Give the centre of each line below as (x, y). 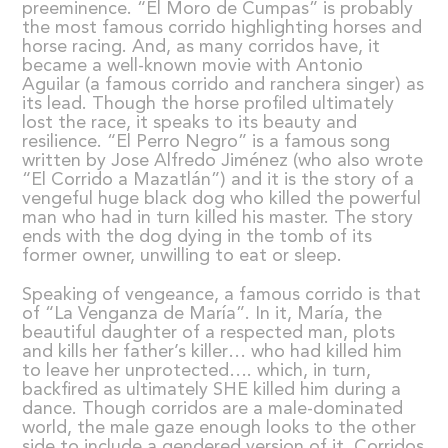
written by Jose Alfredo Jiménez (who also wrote (223, 160)
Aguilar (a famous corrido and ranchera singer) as (223, 84)
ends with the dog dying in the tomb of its (197, 236)
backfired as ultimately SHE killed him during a (212, 389)
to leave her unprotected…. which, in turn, (197, 370)
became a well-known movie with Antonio (193, 65)
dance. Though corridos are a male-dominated (213, 408)
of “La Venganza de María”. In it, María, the (202, 313)
